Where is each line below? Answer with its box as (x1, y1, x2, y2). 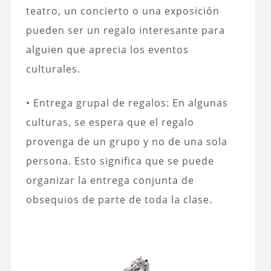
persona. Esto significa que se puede (25, 154, 214, 168)
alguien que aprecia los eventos (25, 42, 189, 56)
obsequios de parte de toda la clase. (25, 192, 212, 206)
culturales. (25, 62, 80, 76)
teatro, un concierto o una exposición (25, 4, 220, 18)
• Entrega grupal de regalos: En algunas (25, 96, 228, 109)
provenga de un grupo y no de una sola (25, 134, 227, 148)
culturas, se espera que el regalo (25, 115, 194, 129)
